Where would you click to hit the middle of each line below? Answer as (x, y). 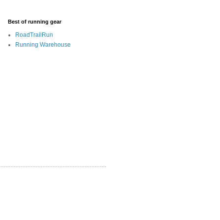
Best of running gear (35, 22)
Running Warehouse (43, 45)
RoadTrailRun (34, 35)
